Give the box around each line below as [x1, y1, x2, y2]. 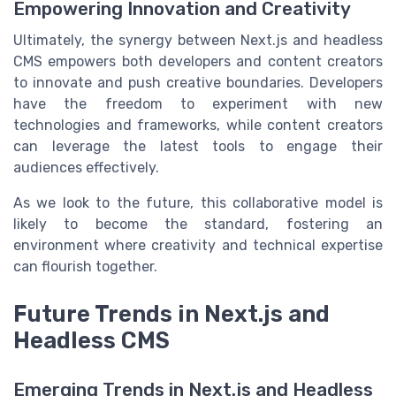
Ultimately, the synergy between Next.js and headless [13, 32, 383, 49]
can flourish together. [13, 258, 157, 276]
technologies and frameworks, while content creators [13, 117, 383, 134]
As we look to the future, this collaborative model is [13, 194, 383, 212]
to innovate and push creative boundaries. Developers [13, 74, 383, 92]
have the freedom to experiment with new [13, 95, 383, 113]
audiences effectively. [13, 159, 159, 177]
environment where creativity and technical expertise [13, 237, 383, 255]
